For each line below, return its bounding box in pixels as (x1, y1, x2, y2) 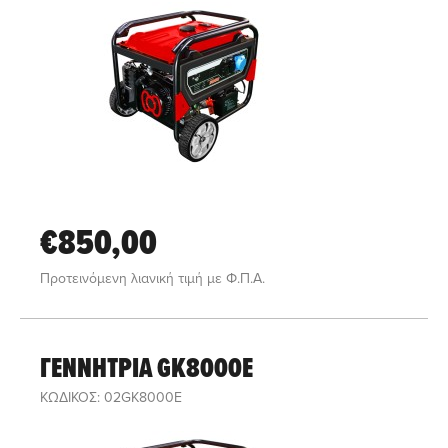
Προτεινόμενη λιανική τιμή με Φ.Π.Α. (40, 268, 265, 288)
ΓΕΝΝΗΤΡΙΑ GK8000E (40, 347, 253, 388)
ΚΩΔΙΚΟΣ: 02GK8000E (40, 387, 182, 407)
